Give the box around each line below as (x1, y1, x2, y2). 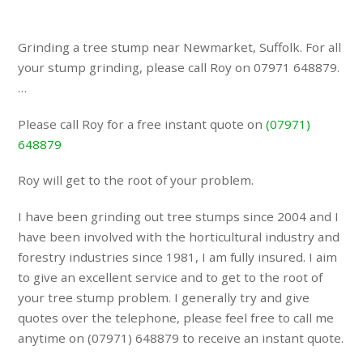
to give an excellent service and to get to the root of (18, 269, 323, 286)
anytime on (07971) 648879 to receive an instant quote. (18, 330, 344, 347)
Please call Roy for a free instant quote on (18, 115, 267, 132)
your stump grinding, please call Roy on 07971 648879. (18, 58, 340, 75)
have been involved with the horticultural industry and (18, 228, 340, 246)
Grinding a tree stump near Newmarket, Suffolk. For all (18, 38, 342, 55)
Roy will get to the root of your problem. (18, 172, 254, 189)
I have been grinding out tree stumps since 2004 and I (18, 208, 340, 225)
